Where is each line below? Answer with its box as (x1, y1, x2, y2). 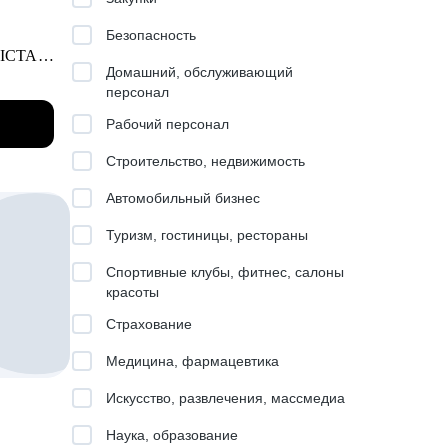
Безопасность (106, 27, 196, 43)
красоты (106, 284, 159, 300)
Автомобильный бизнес (106, 190, 260, 206)
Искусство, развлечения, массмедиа (106, 390, 345, 406)
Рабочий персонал (106, 116, 229, 132)
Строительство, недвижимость (106, 153, 305, 169)
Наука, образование (106, 427, 238, 443)
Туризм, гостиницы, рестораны (106, 227, 308, 243)
